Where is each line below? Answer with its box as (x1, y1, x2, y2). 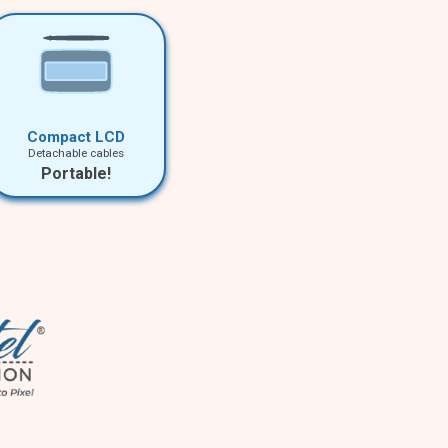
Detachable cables (28, 146, 124, 161)
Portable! (41, 164, 111, 184)
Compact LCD (27, 128, 125, 147)
